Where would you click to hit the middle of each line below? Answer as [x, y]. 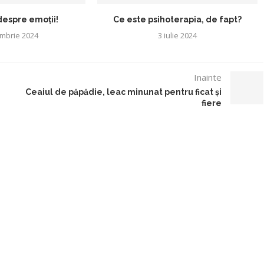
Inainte [208, 77]
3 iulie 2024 [178, 35]
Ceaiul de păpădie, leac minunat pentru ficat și [124, 92]
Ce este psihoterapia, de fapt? [178, 19]
